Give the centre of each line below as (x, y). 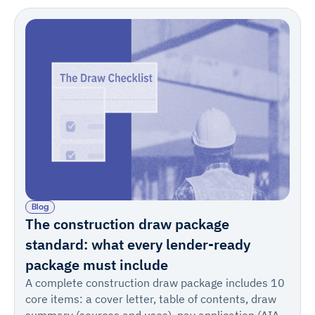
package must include (97, 265)
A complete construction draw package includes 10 (155, 283)
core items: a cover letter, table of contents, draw (151, 299)
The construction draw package (128, 224)
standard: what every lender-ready (138, 245)
